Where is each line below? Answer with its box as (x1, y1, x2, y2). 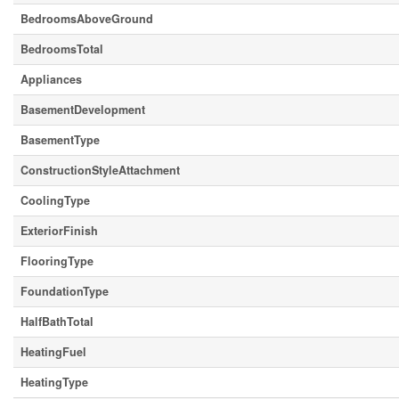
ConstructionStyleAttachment (20, 162, 180, 178)
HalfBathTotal (20, 313, 94, 330)
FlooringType (20, 253, 94, 269)
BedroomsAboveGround (20, 11, 153, 27)
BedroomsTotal (20, 41, 103, 57)
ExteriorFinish (20, 223, 98, 239)
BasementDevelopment (20, 102, 145, 118)
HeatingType (20, 374, 88, 390)
